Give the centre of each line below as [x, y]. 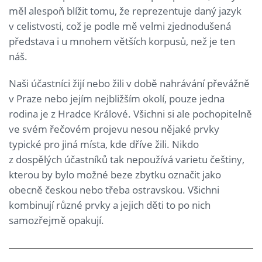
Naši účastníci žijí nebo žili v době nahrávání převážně [129, 84]
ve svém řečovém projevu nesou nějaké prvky [114, 129]
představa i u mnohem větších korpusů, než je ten [122, 42]
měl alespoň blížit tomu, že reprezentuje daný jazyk [125, 11]
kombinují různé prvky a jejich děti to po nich [110, 205]
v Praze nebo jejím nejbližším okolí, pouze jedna [117, 99]
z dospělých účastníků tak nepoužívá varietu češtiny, [127, 160]
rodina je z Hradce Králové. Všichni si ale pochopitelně [130, 114]
